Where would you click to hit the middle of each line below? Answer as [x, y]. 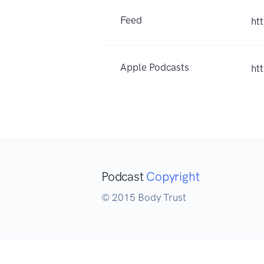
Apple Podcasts [155, 67]
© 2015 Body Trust [144, 197]
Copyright [173, 176]
